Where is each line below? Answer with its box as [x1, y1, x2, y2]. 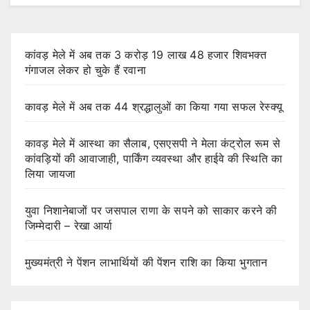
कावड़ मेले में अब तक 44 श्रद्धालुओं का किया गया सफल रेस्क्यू [25, 99, 282, 113]
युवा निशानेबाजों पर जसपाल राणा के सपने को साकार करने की [25, 203, 277, 217]
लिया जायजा [25, 166, 76, 181]
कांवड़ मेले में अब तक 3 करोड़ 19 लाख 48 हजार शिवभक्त [25, 47, 266, 62]
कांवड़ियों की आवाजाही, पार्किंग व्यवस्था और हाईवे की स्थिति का [25, 151, 283, 165]
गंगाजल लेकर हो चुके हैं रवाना [25, 62, 146, 77]
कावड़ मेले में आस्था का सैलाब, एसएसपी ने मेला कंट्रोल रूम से [25, 136, 280, 150]
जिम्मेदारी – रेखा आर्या [25, 218, 113, 232]
